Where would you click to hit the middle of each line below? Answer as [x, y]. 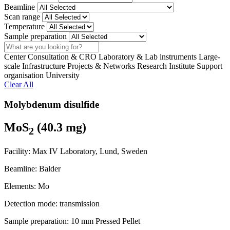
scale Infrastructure [35, 66]
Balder [49, 169]
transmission [79, 204]
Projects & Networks [101, 66]
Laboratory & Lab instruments [148, 57]
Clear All [19, 84]
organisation [24, 75]
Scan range [22, 17]
